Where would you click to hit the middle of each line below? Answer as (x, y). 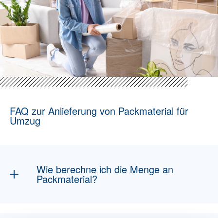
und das (176, 209)
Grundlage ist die (71, 209)
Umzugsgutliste (132, 209)
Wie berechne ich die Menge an (105, 169)
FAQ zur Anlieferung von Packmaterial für (99, 111)
